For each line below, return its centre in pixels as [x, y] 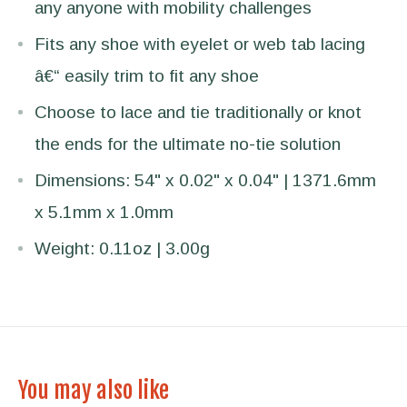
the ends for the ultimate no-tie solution [188, 144]
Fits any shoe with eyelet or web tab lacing [200, 44]
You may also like [94, 391]
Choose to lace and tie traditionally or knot [198, 112]
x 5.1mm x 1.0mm [104, 212]
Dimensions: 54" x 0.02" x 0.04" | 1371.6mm [205, 180]
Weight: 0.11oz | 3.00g [122, 248]
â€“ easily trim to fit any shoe [147, 75]
